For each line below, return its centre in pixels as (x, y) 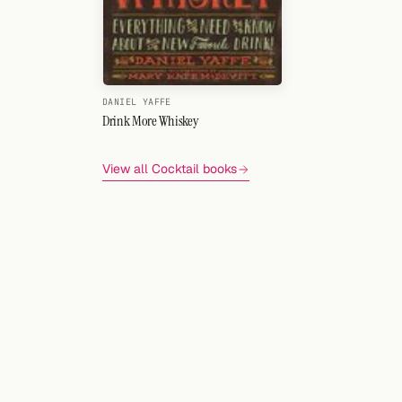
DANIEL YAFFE (137, 102)
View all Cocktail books (170, 169)
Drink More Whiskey (150, 121)
